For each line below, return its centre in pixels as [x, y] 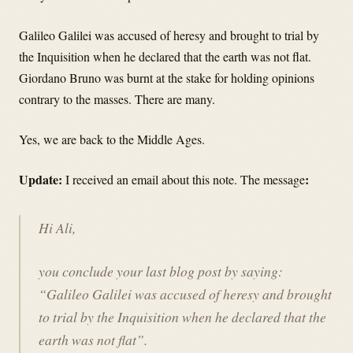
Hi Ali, [57, 227]
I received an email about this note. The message [185, 180]
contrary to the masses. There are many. [117, 99]
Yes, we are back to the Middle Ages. [112, 139]
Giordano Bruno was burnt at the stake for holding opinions [167, 78]
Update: [42, 180]
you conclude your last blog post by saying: [160, 271]
